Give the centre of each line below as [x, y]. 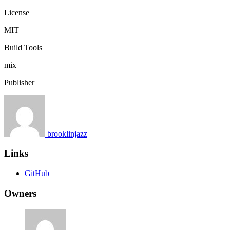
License [17, 12]
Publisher [19, 82]
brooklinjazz [67, 133]
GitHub [37, 174]
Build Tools [23, 47]
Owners [20, 193]
